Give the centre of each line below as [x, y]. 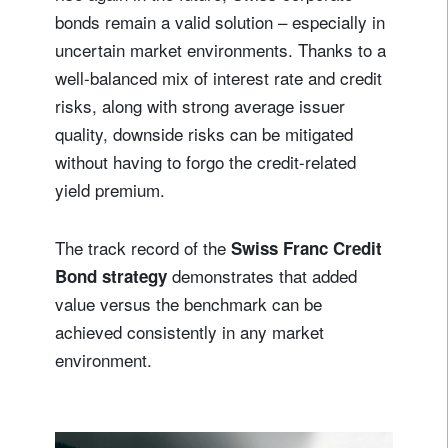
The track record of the [143, 248]
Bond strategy [113, 276]
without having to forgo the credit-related [205, 162]
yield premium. [112, 190]
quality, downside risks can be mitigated [204, 134]
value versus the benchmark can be [188, 304]
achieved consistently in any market [189, 332]
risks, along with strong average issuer [200, 106]
